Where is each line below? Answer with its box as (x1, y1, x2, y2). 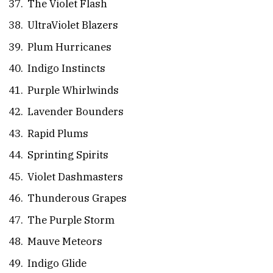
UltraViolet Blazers (27, 18, 118, 32)
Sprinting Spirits (27, 148, 108, 162)
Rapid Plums (27, 126, 88, 140)
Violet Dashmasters (27, 169, 123, 183)
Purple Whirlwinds (27, 83, 119, 97)
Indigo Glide (27, 256, 87, 270)
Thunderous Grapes (27, 191, 127, 205)
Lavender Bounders (27, 105, 124, 119)
